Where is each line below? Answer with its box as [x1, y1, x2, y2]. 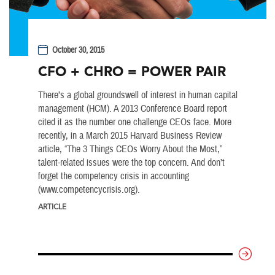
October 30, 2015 [52, 44, 105, 56]
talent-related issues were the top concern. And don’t [37, 157, 225, 169]
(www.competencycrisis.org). [37, 184, 145, 196]
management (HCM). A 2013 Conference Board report [37, 103, 227, 115]
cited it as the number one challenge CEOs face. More [37, 116, 231, 129]
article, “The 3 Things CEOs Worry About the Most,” [37, 143, 222, 156]
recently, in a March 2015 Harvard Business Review [37, 130, 222, 142]
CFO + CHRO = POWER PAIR [37, 63, 226, 80]
